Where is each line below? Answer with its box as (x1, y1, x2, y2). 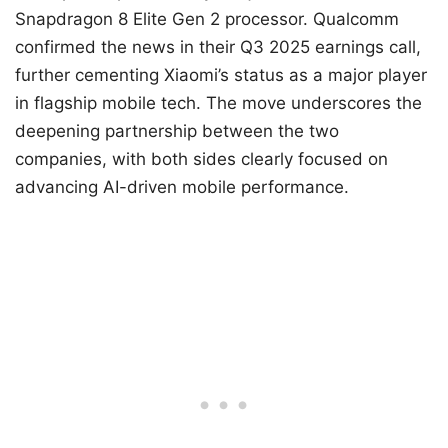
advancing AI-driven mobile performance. (15, 177, 349, 198)
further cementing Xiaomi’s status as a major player (15, 65, 427, 86)
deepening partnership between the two (15, 121, 339, 142)
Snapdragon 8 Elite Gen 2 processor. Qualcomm (15, 9, 399, 30)
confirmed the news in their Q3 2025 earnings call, (15, 37, 421, 58)
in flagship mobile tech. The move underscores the (15, 93, 422, 114)
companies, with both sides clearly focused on (15, 149, 388, 170)
